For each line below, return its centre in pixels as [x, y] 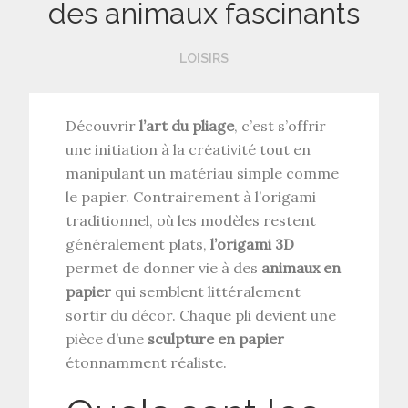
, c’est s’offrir [280, 125]
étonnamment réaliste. [148, 362]
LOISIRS [204, 58]
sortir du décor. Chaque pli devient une [201, 315]
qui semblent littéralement [206, 291]
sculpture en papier [216, 338]
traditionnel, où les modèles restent [191, 220]
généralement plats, [138, 244]
